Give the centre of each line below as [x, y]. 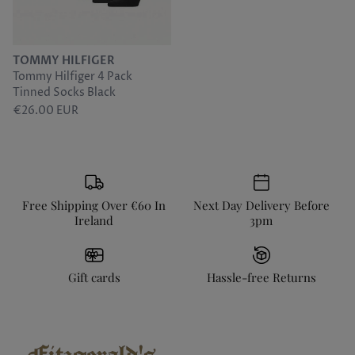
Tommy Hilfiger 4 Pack [73, 77]
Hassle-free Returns [261, 278]
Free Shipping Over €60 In [94, 205]
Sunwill [32, 17]
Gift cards [94, 278]
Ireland [94, 220]
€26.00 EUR [46, 111]
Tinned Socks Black [64, 93]
